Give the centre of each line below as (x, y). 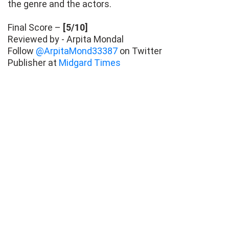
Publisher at (33, 63)
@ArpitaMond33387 (77, 51)
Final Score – (35, 28)
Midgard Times (90, 63)
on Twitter (140, 51)
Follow (22, 51)
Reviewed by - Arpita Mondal (66, 39)
